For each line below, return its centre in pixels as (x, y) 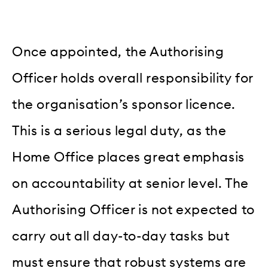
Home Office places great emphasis (128, 158)
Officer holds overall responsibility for (133, 79)
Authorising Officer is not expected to (133, 210)
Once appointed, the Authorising (118, 52)
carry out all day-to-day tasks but (121, 237)
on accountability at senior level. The (130, 184)
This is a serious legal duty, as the (119, 131)
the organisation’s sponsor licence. (124, 105)
